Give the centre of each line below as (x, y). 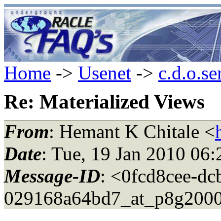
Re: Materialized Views (104, 102)
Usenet (105, 73)
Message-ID (52, 176)
